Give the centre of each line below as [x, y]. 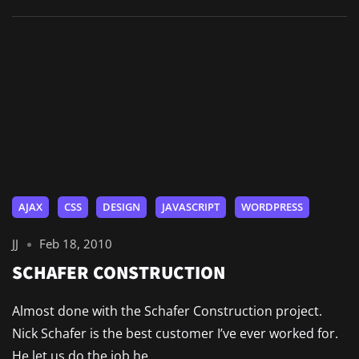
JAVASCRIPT [190, 207]
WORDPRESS [272, 207]
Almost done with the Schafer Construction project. [169, 311]
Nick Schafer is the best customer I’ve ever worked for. [175, 334]
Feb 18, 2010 [76, 244]
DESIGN [122, 207]
